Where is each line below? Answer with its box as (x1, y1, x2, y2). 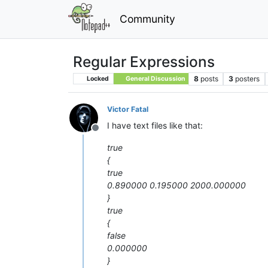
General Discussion (124, 74, 185, 83)
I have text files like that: (107, 120, 203, 130)
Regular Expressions (73, 52, 215, 71)
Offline (95, 127, 124, 140)
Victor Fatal (107, 104, 148, 114)
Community (119, 12, 175, 25)
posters (235, 74, 260, 83)
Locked (85, 74, 109, 83)
